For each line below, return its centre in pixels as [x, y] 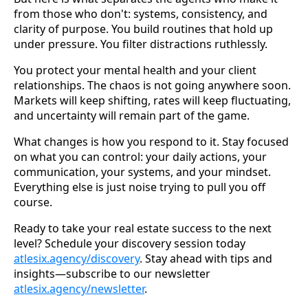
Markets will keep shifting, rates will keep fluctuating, [152, 101]
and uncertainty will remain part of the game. [132, 116]
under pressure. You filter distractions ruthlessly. [141, 44]
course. [33, 202]
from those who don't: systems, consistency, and [141, 14]
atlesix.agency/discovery [77, 259]
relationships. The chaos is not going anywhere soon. [152, 86]
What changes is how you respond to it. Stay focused [151, 142]
